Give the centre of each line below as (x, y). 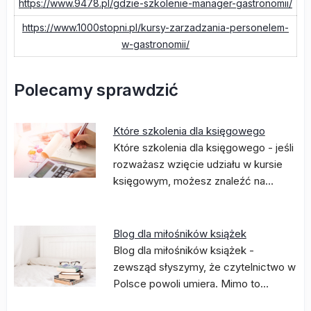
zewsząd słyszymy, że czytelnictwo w (204, 267)
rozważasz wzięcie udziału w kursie (197, 164)
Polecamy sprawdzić (96, 90)
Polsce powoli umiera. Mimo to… (191, 284)
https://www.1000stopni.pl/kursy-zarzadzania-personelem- (155, 27)
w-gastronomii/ (155, 44)
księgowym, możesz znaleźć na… (193, 181)
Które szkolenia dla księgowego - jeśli (203, 148)
